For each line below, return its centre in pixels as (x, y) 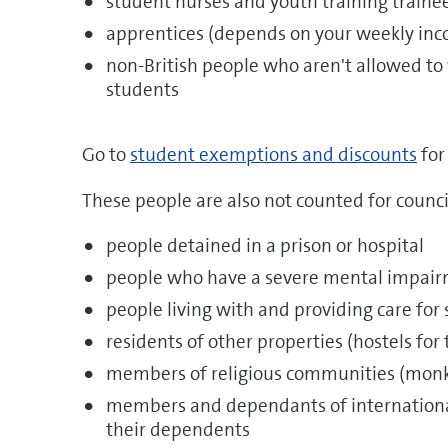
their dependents (178, 429)
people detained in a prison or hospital (265, 245)
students (142, 89)
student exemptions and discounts (273, 154)
